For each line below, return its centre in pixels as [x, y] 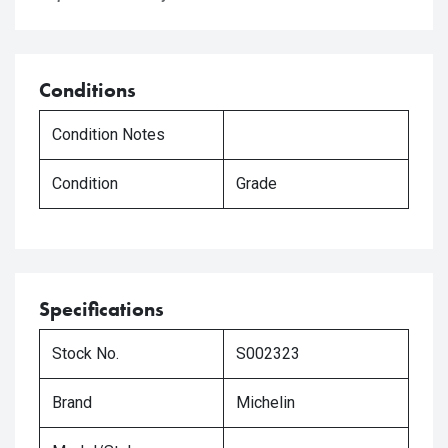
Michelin [265, 402]
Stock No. [85, 353]
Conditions [87, 90]
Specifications [101, 309]
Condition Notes [108, 134]
